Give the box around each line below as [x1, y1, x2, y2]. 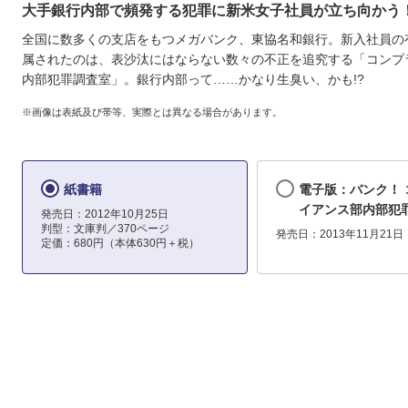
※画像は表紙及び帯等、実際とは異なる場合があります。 [22, 106, 282, 117]
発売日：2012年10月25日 [41, 208, 168, 221]
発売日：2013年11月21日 [275, 228, 403, 241]
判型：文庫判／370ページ [41, 222, 169, 236]
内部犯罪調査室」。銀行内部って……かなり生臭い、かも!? [22, 72, 364, 87]
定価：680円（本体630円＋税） [41, 237, 199, 250]
